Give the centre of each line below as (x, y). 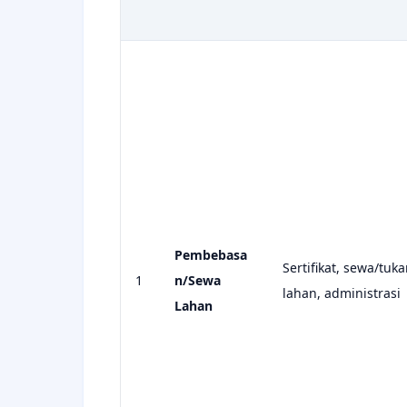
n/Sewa (198, 280)
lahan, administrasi (342, 293)
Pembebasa (211, 254)
